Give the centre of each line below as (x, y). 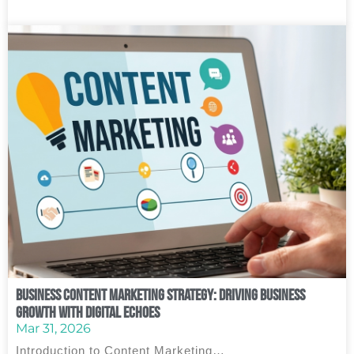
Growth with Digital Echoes (88, 312)
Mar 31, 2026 (53, 328)
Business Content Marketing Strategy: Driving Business (160, 295)
